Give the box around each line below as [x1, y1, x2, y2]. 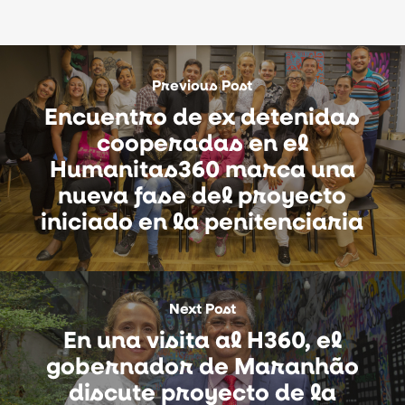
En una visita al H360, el [62, 323, 342, 355]
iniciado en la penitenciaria [41, 203, 364, 237]
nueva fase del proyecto [58, 177, 347, 211]
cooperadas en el [96, 125, 308, 158]
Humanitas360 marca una [49, 151, 355, 184]
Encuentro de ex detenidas [44, 99, 361, 132]
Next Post [168, 298, 236, 318]
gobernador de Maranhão [45, 349, 359, 381]
